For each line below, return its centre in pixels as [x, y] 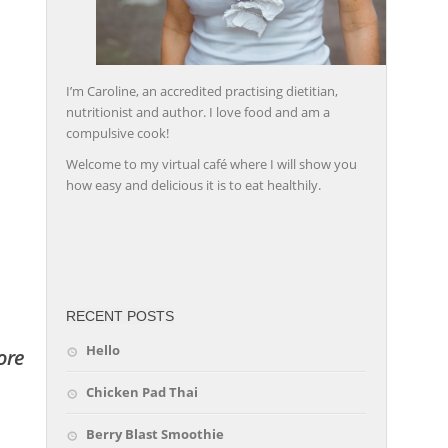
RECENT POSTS [120, 315]
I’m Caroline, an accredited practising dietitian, [202, 90]
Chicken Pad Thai [142, 391]
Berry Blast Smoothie [155, 433]
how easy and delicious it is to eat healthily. [193, 184]
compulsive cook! [117, 132]
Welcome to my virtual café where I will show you [211, 163]
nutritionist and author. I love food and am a [198, 111]
